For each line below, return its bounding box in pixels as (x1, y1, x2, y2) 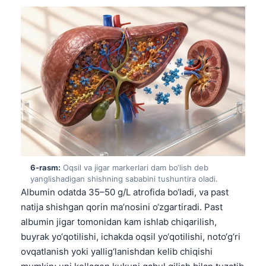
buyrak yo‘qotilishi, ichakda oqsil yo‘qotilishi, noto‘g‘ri (21, 230, 240, 242)
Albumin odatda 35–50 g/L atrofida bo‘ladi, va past (21, 186, 229, 198)
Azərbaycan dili (47, 40, 107, 50)
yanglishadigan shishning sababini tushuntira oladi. (30, 173, 218, 183)
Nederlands (47, 197, 93, 207)
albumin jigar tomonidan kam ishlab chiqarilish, (21, 216, 217, 227)
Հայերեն (47, 138, 85, 148)
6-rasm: (30, 162, 61, 172)
